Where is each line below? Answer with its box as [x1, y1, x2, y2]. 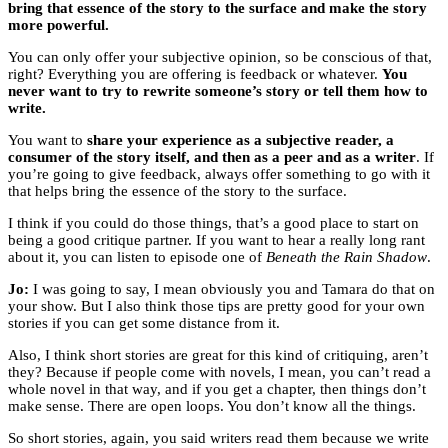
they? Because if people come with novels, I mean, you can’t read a [8, 364, 431, 381]
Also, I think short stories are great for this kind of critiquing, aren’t [8, 347, 428, 364]
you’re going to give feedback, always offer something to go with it [8, 166, 430, 183]
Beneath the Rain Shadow [266, 249, 427, 266]
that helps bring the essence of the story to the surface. [8, 183, 347, 200]
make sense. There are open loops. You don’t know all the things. [8, 398, 416, 415]
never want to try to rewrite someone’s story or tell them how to [8, 83, 428, 100]
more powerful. [8, 17, 109, 34]
